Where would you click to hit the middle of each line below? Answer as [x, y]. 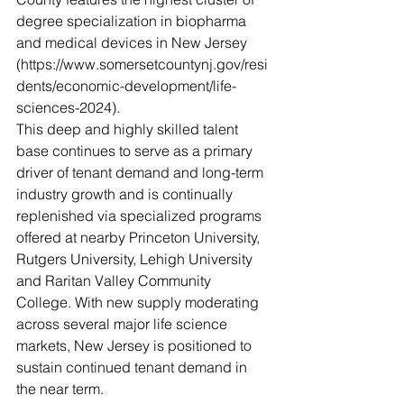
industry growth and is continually [126, 194]
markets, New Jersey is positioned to [136, 346]
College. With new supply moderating [139, 303]
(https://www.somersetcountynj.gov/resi [142, 64]
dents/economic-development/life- [126, 86]
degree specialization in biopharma [133, 21]
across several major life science [124, 324]
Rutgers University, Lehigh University [136, 259]
